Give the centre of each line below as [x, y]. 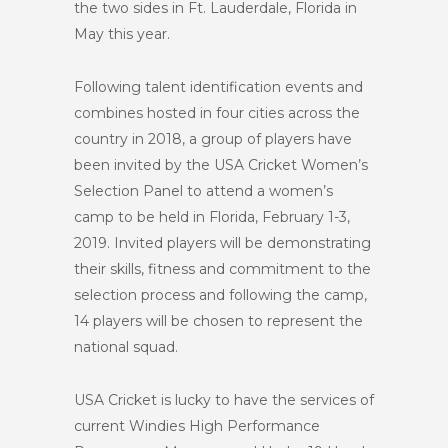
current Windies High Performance [197, 426]
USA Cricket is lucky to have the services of [224, 400]
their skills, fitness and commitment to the [222, 269]
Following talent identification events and [218, 87]
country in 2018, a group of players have [213, 139]
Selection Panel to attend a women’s [203, 191]
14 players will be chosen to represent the [218, 321]
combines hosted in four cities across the [217, 113]
